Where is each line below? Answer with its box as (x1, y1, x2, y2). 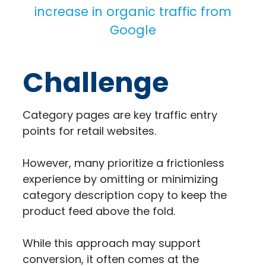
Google (110, 21, 156, 39)
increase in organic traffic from (34, 2, 232, 20)
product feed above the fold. (23, 203, 175, 218)
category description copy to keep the (23, 187, 227, 202)
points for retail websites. (23, 123, 156, 138)
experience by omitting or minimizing (23, 171, 218, 186)
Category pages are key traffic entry (23, 107, 217, 122)
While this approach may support (23, 235, 201, 251)
